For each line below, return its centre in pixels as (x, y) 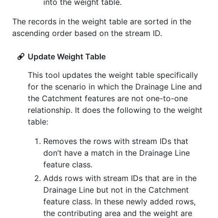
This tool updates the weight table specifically (113, 75)
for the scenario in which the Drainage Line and (115, 87)
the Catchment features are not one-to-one (108, 99)
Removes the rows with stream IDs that (116, 141)
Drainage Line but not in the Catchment (116, 190)
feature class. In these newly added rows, (119, 202)
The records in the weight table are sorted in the (102, 22)
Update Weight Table (67, 57)
